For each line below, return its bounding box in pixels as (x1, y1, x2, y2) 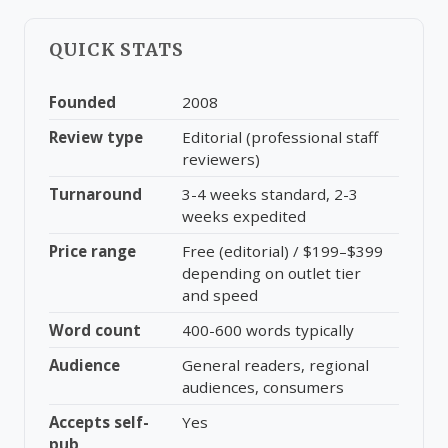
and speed (182, 285, 258, 305)
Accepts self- (49, 412, 149, 432)
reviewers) (182, 149, 260, 169)
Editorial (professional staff (182, 127, 378, 147)
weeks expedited (182, 206, 306, 226)
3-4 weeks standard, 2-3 (182, 184, 358, 204)
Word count (49, 320, 141, 340)
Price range (49, 241, 136, 261)
